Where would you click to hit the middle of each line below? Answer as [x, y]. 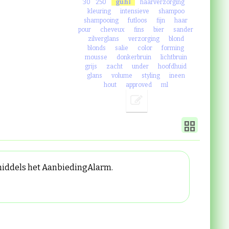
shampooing [101, 20]
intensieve [134, 11]
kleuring [99, 11]
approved [139, 85]
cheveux [113, 30]
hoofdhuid [173, 66]
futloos [138, 20]
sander [184, 30]
